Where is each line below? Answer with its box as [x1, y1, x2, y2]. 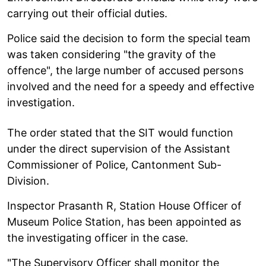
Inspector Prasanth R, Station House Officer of [7, 199, 242, 212]
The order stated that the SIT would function [7, 126, 233, 139]
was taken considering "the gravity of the [7, 47, 216, 61]
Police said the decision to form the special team [7, 31, 251, 45]
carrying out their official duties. [7, 7, 167, 20]
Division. [7, 174, 49, 187]
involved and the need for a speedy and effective [7, 80, 254, 93]
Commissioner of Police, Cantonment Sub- [7, 158, 221, 171]
